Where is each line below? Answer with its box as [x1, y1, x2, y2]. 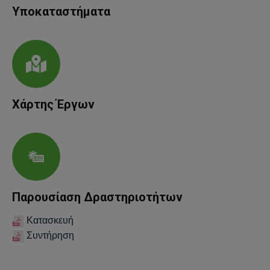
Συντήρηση [24, 228, 74, 242]
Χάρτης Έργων [12, 96, 95, 111]
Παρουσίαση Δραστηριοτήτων [12, 189, 183, 204]
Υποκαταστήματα [12, 4, 110, 19]
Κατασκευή [24, 213, 74, 227]
